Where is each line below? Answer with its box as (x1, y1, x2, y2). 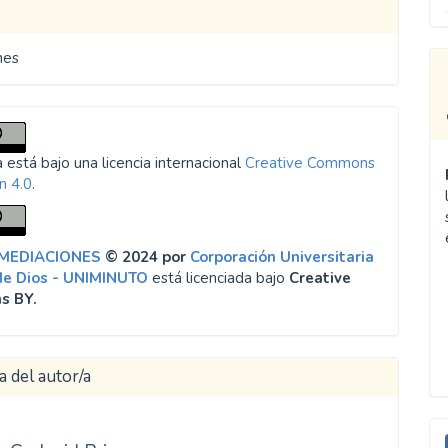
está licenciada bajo (148, 267, 290, 288)
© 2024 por (101, 246, 191, 267)
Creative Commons (245, 152, 376, 173)
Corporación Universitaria (190, 246, 375, 267)
